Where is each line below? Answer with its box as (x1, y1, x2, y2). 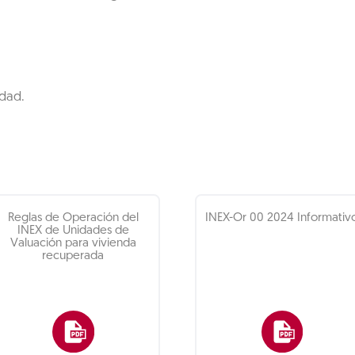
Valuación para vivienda (10, 237, 136, 250)
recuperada (42, 250, 105, 262)
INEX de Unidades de (17, 224, 129, 237)
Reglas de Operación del (7, 212, 139, 224)
